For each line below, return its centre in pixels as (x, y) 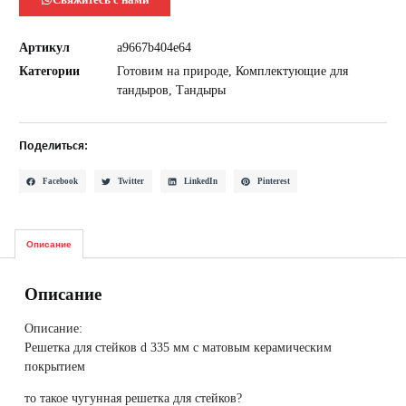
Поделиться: (54, 147)
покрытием (55, 366)
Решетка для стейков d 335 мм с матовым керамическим (179, 347)
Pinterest (273, 181)
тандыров (143, 90)
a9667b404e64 (155, 48)
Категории (50, 71)
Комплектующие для (292, 71)
